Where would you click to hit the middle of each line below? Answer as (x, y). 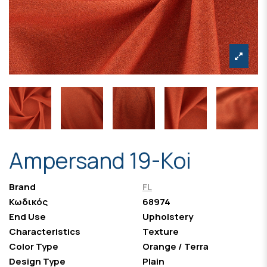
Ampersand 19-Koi (100, 161)
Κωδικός (28, 202)
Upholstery (168, 217)
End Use (27, 217)
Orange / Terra (176, 247)
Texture (161, 232)
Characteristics (45, 232)
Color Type (34, 247)
